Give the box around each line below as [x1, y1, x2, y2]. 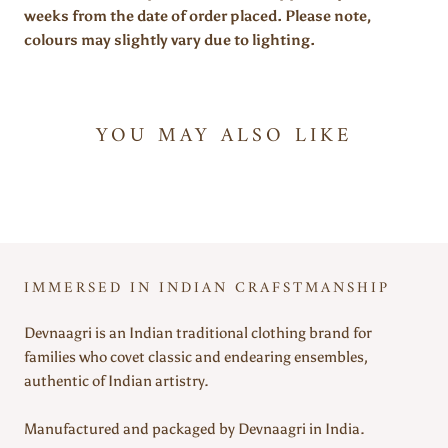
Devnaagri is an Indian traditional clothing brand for [24, 323, 372, 342]
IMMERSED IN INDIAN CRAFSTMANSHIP [24, 274, 390, 302]
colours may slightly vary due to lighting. [24, 31, 315, 50]
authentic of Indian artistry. [24, 371, 209, 390]
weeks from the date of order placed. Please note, [24, 7, 372, 26]
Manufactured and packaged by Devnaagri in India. [24, 419, 365, 438]
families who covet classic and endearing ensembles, [24, 347, 368, 366]
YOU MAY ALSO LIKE [96, 118, 352, 154]
